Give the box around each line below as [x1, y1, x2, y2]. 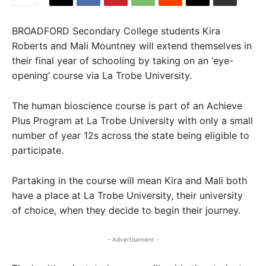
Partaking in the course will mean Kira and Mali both [12, 175, 247, 186]
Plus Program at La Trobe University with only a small [12, 115, 253, 126]
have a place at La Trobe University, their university [12, 189, 243, 201]
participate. [12, 144, 64, 156]
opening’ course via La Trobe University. [12, 69, 192, 81]
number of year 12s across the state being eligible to [12, 129, 249, 141]
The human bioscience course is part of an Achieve [12, 100, 242, 112]
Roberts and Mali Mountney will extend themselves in [12, 40, 252, 52]
